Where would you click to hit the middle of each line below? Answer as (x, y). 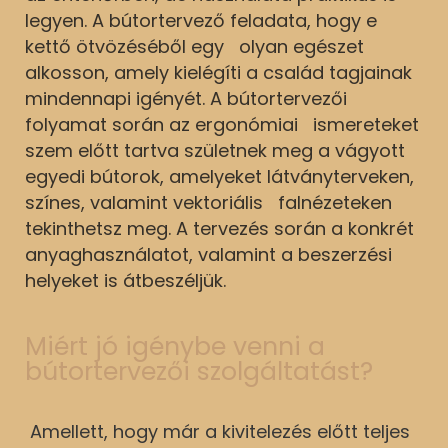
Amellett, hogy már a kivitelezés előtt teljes (217, 431)
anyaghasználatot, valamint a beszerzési (208, 254)
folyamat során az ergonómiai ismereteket (222, 124)
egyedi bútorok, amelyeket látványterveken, (219, 176)
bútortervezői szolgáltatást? (199, 371)
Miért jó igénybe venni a (175, 346)
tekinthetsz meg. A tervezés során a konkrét (219, 228)
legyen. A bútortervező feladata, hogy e (201, 20)
